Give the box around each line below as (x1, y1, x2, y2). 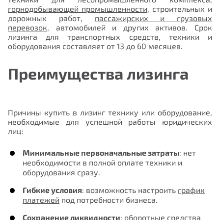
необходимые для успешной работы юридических (8, 116, 212, 126)
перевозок (8, 23, 47, 32)
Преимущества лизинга (8, 63, 189, 82)
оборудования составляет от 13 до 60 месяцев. (8, 41, 183, 51)
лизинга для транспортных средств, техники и (8, 32, 212, 42)
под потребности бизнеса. (59, 194, 158, 204)
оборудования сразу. (23, 167, 100, 177)
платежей (23, 194, 59, 204)
